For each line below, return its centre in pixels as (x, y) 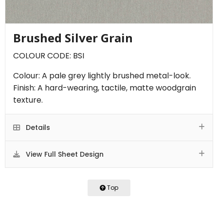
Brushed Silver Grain (73, 37)
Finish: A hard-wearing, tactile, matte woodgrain (105, 88)
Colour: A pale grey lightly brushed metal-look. (102, 75)
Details (37, 127)
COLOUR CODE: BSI (49, 55)
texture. (28, 100)
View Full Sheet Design (64, 154)
